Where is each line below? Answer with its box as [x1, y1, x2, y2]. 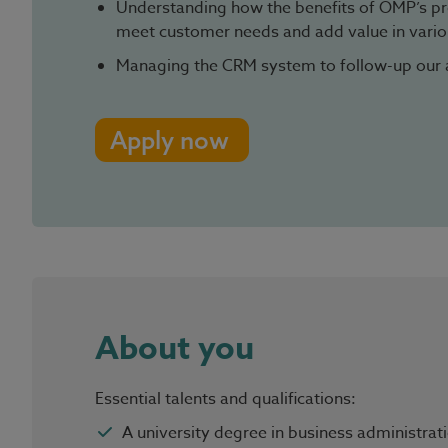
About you [95, 326, 254, 373]
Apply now [110, 125, 229, 155]
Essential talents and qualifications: [95, 387, 356, 411]
